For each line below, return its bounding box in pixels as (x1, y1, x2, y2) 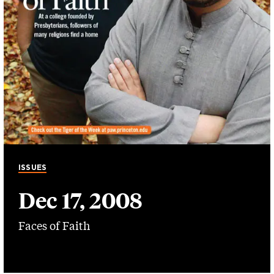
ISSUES (18, 163, 47, 171)
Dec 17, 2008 (18, 187, 143, 214)
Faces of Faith (18, 218, 90, 233)
